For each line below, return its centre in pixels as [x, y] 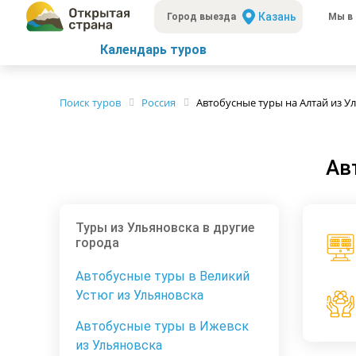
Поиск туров [90, 103]
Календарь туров [153, 49]
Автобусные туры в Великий [163, 277]
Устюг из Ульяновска [139, 296]
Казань [278, 17]
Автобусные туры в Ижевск [162, 327]
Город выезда [202, 17]
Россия [159, 103]
